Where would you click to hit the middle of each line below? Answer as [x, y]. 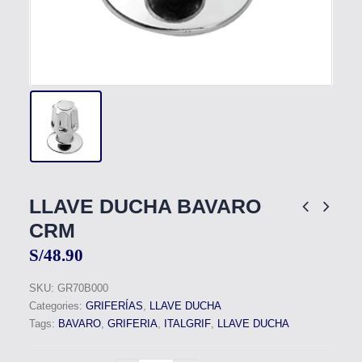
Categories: [57, 306]
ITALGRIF [187, 324]
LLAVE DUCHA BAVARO [145, 206]
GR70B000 [82, 288]
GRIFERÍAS [114, 306]
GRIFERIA [132, 324]
